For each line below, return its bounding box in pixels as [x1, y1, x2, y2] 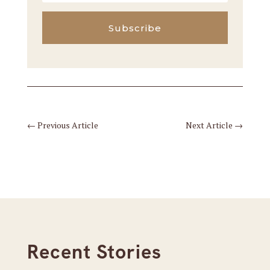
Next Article [186, 119, 233, 131]
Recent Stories [27, 239, 162, 265]
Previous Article [37, 119, 98, 131]
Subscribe [108, 22, 162, 34]
